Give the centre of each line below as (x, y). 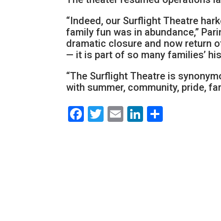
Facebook (118, 114)
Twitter (129, 114)
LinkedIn (173, 114)
